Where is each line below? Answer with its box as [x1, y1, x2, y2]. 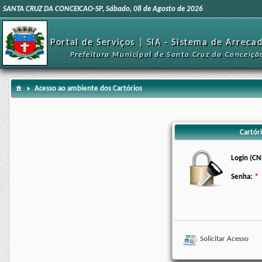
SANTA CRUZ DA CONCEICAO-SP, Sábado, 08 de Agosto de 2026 [3, 5, 203, 13]
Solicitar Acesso [199, 235, 249, 243]
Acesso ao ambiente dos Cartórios [35, 85, 142, 92]
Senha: [230, 173, 253, 181]
